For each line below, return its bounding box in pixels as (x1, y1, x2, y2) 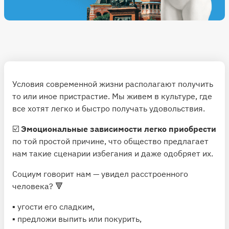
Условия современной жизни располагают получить (12, 78, 213, 89)
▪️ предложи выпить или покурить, (12, 213, 142, 224)
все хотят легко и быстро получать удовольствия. (12, 103, 205, 113)
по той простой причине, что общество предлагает (12, 135, 209, 146)
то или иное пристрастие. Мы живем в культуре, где (12, 90, 212, 101)
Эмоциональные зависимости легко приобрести (21, 123, 216, 134)
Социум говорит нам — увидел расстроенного (12, 168, 188, 179)
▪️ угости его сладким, (12, 201, 95, 212)
